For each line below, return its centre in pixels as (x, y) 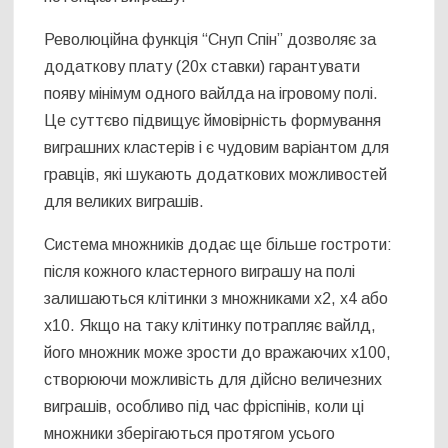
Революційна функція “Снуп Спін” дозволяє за (210, 39)
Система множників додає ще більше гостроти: (218, 244)
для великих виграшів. (124, 201)
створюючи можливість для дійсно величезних (213, 379)
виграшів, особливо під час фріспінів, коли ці (204, 406)
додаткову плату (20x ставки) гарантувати (202, 66)
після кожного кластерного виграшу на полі (200, 271)
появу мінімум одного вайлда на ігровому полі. (211, 93)
